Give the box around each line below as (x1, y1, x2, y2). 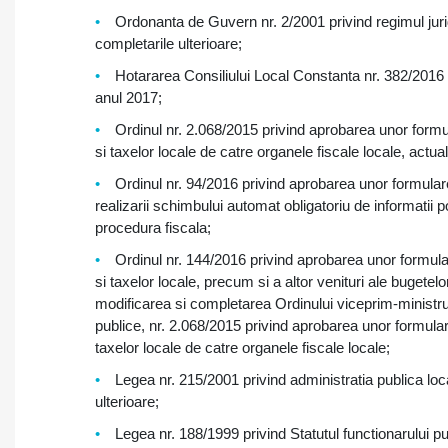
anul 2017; (95, 89, 162, 106)
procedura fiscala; (95, 219, 211, 236)
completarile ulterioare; (95, 35, 242, 52)
